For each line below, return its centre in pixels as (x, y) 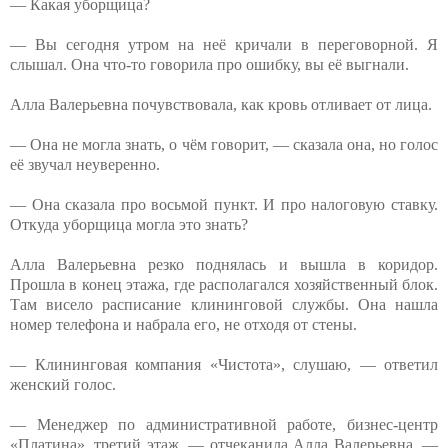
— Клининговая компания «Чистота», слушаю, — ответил (224, 364)
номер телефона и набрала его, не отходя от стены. (183, 324)
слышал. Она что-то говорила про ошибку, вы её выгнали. (209, 64)
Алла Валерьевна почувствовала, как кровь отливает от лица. (221, 104)
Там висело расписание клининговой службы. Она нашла (224, 304)
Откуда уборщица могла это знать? (129, 224)
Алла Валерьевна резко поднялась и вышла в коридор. (224, 264)
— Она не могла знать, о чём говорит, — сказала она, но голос (224, 144)
